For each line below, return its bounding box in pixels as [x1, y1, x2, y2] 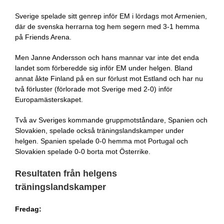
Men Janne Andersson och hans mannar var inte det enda [14, 53, 199, 61]
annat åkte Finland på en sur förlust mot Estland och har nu [14, 74, 203, 82]
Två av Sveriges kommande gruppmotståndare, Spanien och [14, 116, 207, 124]
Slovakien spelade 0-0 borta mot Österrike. [14, 147, 150, 155]
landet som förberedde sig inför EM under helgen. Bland [14, 64, 192, 72]
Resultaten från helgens [14, 168, 117, 178]
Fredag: [14, 204, 41, 213]
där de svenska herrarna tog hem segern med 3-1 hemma [14, 22, 199, 30]
